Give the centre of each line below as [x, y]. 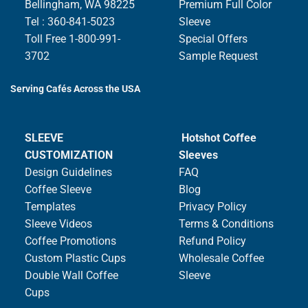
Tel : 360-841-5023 [69, 22]
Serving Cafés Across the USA [75, 89]
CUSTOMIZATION [68, 155]
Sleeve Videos [58, 223]
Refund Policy [212, 241]
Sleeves [198, 155]
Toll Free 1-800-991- [72, 39]
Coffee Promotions [70, 241]
